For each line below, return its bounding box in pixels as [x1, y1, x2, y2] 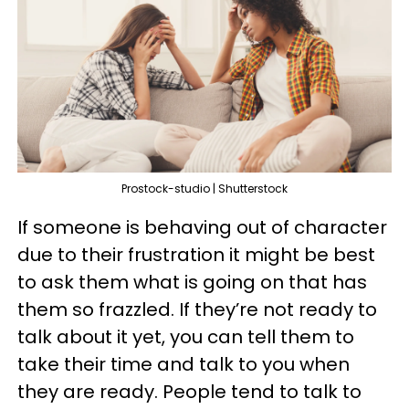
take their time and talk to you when [17, 351, 350, 378]
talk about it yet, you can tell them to [17, 324, 354, 351]
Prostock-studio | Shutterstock [121, 181, 288, 197]
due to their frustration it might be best [17, 242, 375, 268]
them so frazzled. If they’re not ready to [17, 297, 377, 323]
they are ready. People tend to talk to [17, 379, 362, 405]
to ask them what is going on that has [17, 269, 367, 296]
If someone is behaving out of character [17, 215, 387, 241]
